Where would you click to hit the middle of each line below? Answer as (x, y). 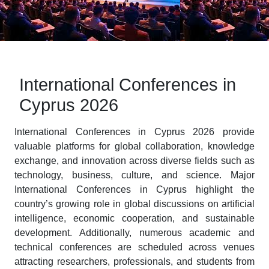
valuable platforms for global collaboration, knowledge (134, 146)
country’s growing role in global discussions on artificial (134, 204)
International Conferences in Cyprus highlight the (134, 189)
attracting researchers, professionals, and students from (134, 261)
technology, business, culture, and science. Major (134, 175)
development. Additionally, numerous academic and (134, 233)
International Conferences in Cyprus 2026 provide (134, 132)
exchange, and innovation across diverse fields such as (134, 161)
